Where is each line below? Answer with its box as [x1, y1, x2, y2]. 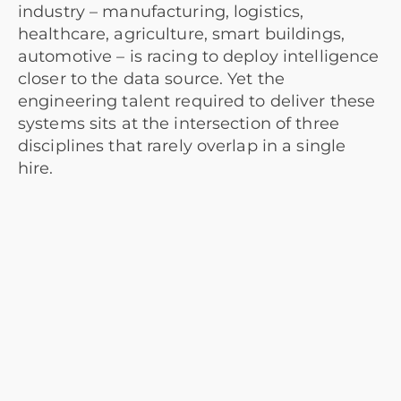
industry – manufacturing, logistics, [18, 2, 304, 22]
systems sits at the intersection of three [18, 114, 339, 134]
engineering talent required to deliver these [18, 91, 376, 112]
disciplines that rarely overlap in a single [18, 136, 346, 157]
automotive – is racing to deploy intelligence [18, 47, 380, 67]
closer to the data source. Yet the [18, 69, 286, 90]
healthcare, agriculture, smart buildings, [18, 24, 345, 45]
